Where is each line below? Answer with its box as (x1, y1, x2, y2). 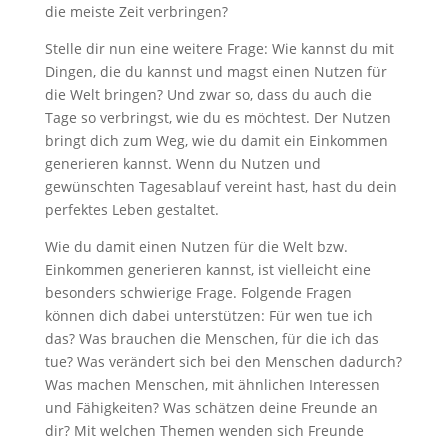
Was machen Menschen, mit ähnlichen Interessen (44, 375, 380, 394)
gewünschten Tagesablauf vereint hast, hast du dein (44, 177, 397, 196)
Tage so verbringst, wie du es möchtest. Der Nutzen (44, 108, 391, 127)
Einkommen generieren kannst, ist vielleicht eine (44, 260, 371, 279)
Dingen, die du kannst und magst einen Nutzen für (44, 62, 387, 81)
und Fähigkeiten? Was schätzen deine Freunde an (44, 398, 378, 417)
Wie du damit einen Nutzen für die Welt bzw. (44, 237, 348, 256)
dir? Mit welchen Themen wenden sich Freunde (44, 421, 364, 440)
